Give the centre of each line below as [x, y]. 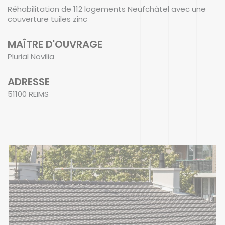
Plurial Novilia [31, 56]
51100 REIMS [28, 94]
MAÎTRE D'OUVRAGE [55, 44]
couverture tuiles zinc [47, 19]
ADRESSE [29, 82]
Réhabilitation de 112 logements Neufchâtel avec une [107, 9]
